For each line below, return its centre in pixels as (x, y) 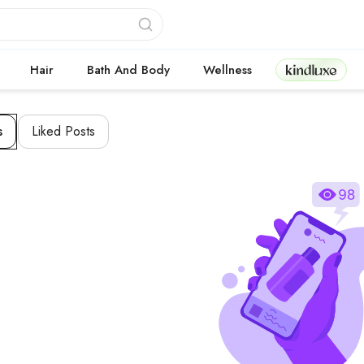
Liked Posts (64, 131)
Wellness (227, 70)
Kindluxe (311, 69)
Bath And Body (128, 70)
